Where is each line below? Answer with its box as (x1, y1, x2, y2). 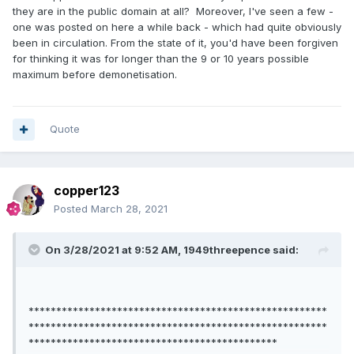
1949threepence (183, 243, 270, 257)
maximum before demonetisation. (13, 68, 190, 81)
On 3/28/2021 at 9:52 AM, (45, 243, 183, 257)
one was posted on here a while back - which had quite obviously (13, 21, 341, 34)
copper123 (54, 183, 119, 199)
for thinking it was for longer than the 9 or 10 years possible (13, 52, 309, 66)
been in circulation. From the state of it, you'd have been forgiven (13, 36, 338, 50)
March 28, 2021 (91, 202, 168, 216)
